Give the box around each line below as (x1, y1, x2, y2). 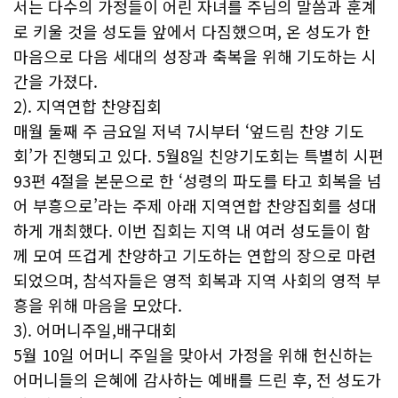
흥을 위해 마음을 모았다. (13, 293, 182, 316)
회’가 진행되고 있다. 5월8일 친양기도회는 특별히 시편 (13, 144, 384, 167)
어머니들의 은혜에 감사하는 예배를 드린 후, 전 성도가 (13, 368, 381, 391)
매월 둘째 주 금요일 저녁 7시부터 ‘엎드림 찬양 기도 (13, 119, 364, 142)
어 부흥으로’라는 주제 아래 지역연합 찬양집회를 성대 (13, 194, 377, 217)
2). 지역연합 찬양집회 (13, 94, 162, 117)
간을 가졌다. (13, 69, 98, 92)
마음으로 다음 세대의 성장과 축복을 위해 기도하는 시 (13, 44, 377, 68)
